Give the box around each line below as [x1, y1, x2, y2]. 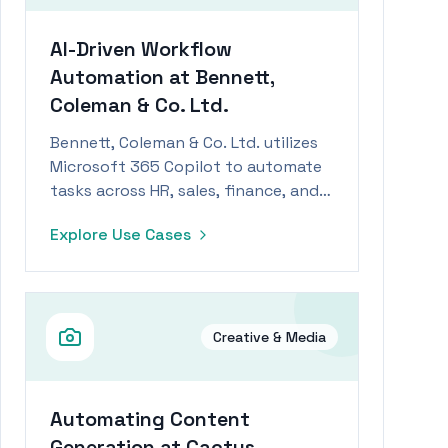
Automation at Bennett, [50, 64, 274, 90]
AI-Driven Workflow [50, 36, 232, 62]
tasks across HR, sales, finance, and [50, 180, 319, 201]
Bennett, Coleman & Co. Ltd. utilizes [50, 132, 318, 153]
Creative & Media [213, 328, 326, 346]
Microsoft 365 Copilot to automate [50, 156, 322, 177]
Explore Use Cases [50, 224, 191, 245]
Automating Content [50, 406, 250, 432]
